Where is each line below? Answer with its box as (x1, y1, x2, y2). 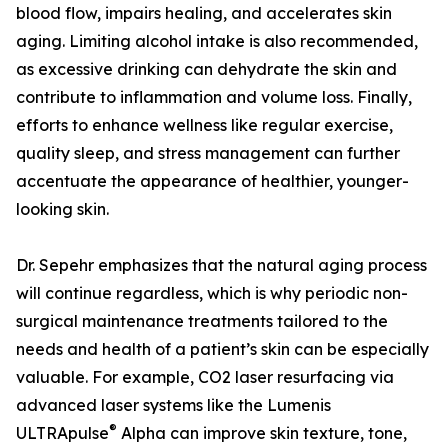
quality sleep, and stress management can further (16, 143, 400, 164)
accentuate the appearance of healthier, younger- (16, 171, 409, 192)
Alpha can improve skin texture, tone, (117, 423, 407, 444)
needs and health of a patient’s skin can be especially (16, 339, 429, 360)
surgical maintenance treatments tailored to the (16, 311, 388, 332)
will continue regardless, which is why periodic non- (16, 283, 408, 304)
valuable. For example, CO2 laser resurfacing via (16, 367, 394, 388)
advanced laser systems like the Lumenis (16, 395, 331, 416)
